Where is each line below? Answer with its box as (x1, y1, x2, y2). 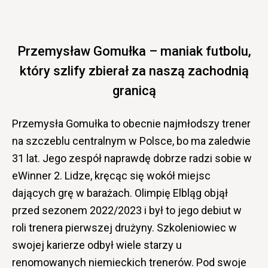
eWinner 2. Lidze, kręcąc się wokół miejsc (12, 169, 211, 182)
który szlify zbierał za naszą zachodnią (19, 63, 249, 79)
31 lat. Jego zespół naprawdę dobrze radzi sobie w (12, 152, 252, 165)
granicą (112, 83, 156, 99)
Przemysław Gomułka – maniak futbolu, (17, 44, 251, 59)
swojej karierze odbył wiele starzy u (12, 239, 182, 252)
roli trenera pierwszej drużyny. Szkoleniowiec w (12, 221, 237, 234)
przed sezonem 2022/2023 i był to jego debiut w (12, 204, 242, 217)
